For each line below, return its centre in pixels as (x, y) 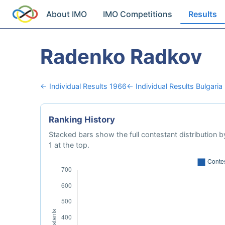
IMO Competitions (138, 14)
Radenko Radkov (121, 57)
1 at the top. (69, 145)
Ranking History (82, 120)
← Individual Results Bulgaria (175, 86)
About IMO (67, 14)
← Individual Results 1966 (83, 86)
